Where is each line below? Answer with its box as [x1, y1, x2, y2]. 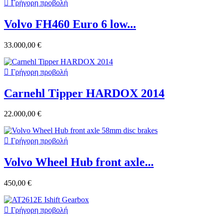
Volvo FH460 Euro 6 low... [4, 17, 136, 30]
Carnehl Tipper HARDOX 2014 [4, 86, 165, 100]
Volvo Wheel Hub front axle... [4, 156, 154, 169]
